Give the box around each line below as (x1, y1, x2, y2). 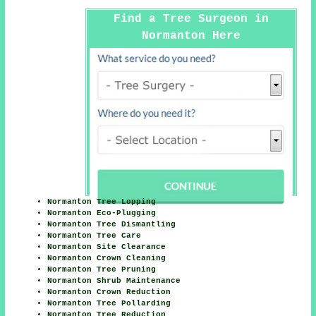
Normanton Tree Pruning (47, 265, 157, 274)
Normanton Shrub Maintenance (47, 276, 181, 285)
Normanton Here (141, 29, 241, 42)
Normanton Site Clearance (47, 242, 166, 251)
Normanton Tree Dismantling (47, 219, 176, 229)
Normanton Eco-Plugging (47, 208, 157, 217)
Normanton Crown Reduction (47, 287, 171, 296)
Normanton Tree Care (47, 231, 142, 240)
